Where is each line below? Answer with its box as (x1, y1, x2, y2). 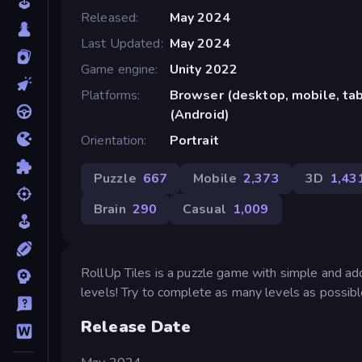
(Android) (169, 105, 229, 124)
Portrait (169, 131, 219, 149)
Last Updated (81, 34, 161, 53)
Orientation (81, 131, 145, 149)
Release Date (81, 316, 192, 339)
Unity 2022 (169, 60, 238, 78)
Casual (183, 200, 226, 218)
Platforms (81, 86, 138, 104)
